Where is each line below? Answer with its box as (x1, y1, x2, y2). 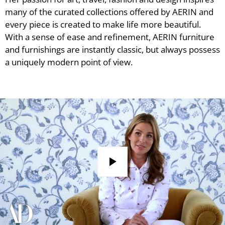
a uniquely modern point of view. (5, 56, 133, 68)
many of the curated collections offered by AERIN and (5, 6, 213, 18)
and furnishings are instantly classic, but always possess (5, 43, 220, 55)
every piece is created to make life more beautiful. (5, 18, 201, 30)
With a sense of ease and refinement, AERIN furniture (5, 31, 214, 43)
